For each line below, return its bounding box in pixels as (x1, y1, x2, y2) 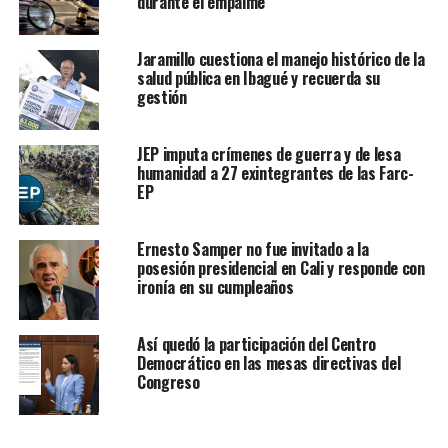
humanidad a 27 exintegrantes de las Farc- (136, 160, 414, 185)
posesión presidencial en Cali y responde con (136, 255, 425, 280)
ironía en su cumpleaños (136, 274, 294, 299)
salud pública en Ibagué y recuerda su (136, 65, 381, 90)
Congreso (136, 369, 200, 394)
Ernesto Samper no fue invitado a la (136, 236, 369, 261)
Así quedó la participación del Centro (136, 331, 377, 356)
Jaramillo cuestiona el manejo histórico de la (136, 46, 425, 71)
